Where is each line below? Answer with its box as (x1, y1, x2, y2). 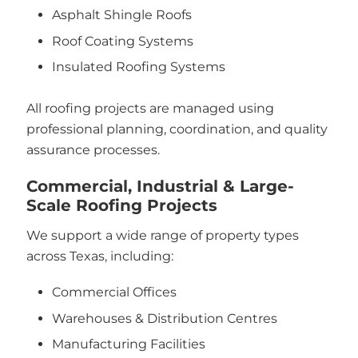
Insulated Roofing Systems (52, 59, 225, 74)
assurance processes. (26, 142, 160, 157)
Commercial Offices (52, 284, 177, 300)
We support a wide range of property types (26, 227, 299, 243)
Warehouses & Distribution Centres (52, 310, 277, 326)
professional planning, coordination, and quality (26, 121, 328, 137)
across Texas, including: (26, 248, 173, 264)
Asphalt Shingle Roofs (52, 7, 192, 22)
